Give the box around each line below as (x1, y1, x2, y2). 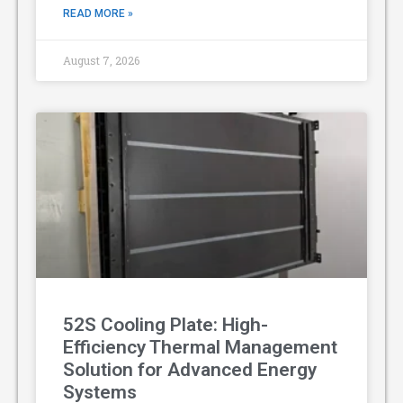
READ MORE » (63, 6, 133, 20)
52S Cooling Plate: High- (63, 313, 268, 336)
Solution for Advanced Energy (63, 358, 317, 381)
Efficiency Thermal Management (63, 336, 337, 358)
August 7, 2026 (63, 52, 139, 67)
